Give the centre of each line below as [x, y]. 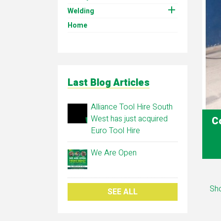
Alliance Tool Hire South [132, 107]
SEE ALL [122, 192]
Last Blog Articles [109, 82]
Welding [81, 11]
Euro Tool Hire [115, 130]
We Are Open [114, 153]
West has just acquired [129, 119]
